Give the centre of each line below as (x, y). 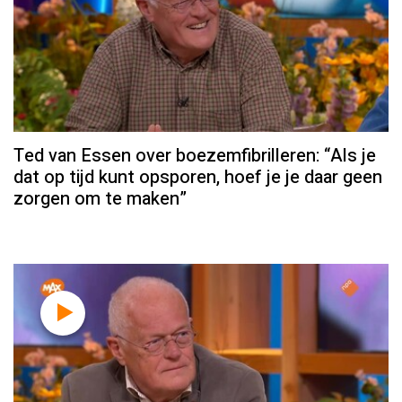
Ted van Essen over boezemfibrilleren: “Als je (195, 156)
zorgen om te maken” (100, 199)
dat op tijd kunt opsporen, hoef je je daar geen (198, 178)
